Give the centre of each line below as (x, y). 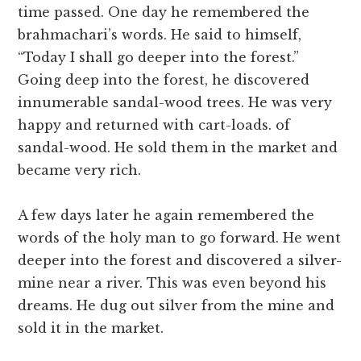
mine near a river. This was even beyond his (172, 283)
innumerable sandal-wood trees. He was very (175, 103)
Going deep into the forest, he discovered (164, 80)
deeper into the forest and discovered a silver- (180, 261)
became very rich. (80, 170)
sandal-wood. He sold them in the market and (178, 148)
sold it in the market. (91, 328)
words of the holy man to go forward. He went (180, 238)
